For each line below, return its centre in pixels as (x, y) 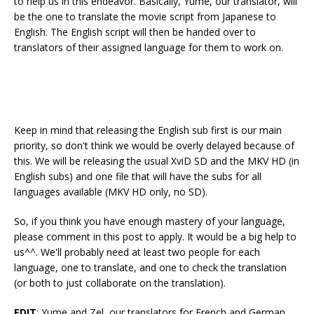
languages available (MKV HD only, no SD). (111, 192)
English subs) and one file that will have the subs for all (138, 177)
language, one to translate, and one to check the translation (150, 268)
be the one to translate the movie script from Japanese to (145, 17)
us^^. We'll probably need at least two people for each (137, 252)
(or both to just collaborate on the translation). (120, 283)
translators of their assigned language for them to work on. (149, 48)
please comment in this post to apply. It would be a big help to (155, 237)
